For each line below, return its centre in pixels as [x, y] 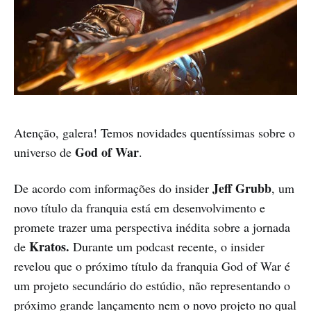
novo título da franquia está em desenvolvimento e [140, 207]
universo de [44, 152]
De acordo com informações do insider [113, 188]
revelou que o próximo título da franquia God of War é [152, 266]
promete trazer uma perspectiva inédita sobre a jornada [152, 227]
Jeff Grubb [242, 188]
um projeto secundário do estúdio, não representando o [152, 285]
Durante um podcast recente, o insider [169, 246]
